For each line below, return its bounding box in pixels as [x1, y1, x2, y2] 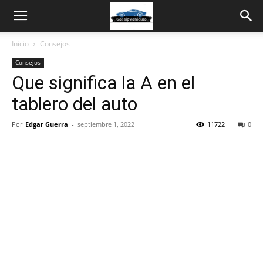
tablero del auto [12, 93, 137, 115]
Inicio [12, 39, 29, 49]
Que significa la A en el [12, 72, 195, 94]
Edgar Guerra [25, 120, 68, 129]
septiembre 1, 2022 [77, 120, 134, 129]
